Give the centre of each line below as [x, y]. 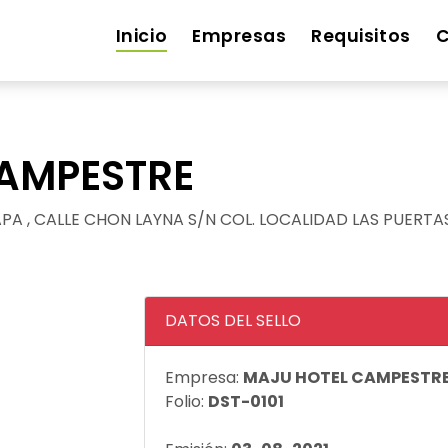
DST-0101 [246, 401]
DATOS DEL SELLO [233, 320]
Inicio [141, 36]
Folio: [186, 401]
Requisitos [361, 36]
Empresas [239, 36]
